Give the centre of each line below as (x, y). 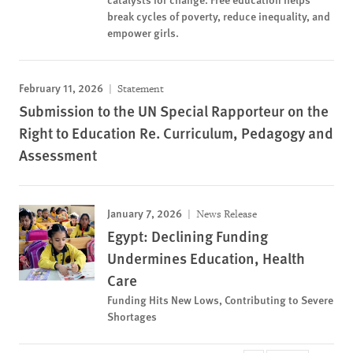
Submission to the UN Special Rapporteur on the (174, 111)
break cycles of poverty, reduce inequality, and (219, 16)
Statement (139, 89)
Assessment (58, 155)
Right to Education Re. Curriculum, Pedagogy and (176, 133)
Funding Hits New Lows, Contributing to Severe (220, 299)
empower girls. (143, 32)
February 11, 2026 (61, 87)
